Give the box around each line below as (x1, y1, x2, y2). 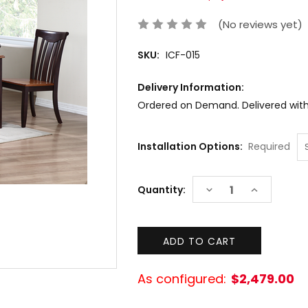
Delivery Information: (137, 80, 244, 95)
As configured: (137, 270, 226, 288)
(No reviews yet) (218, 16, 303, 32)
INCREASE (248, 181, 302, 198)
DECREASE (203, 181, 262, 198)
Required (248, 140, 291, 154)
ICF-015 (165, 48, 200, 63)
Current (137, 175, 177, 190)
